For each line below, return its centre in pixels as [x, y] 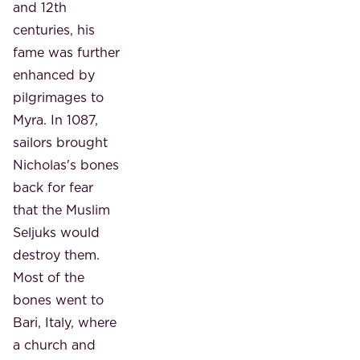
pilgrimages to [58, 97]
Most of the [49, 277]
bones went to [58, 299]
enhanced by [54, 74]
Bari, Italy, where [65, 322]
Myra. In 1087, [55, 119]
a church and [54, 344]
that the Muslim [61, 209]
